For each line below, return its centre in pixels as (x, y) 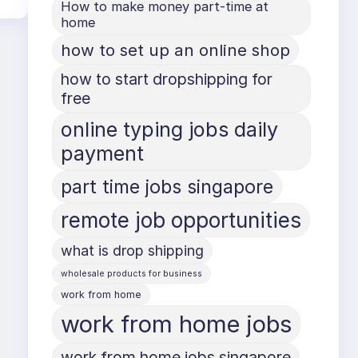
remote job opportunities (181, 220)
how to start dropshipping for (167, 79)
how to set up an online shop (176, 50)
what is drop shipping (133, 250)
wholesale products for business (132, 273)
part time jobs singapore (167, 186)
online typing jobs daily (170, 129)
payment (103, 153)
